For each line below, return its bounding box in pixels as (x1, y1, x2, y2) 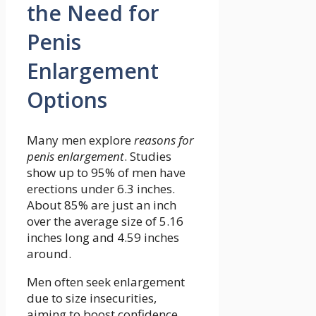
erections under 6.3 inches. (27, 180, 175, 197)
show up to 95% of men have (27, 164, 186, 181)
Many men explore (27, 131, 134, 148)
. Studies (124, 147, 171, 164)
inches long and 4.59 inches (27, 229, 179, 245)
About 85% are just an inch (27, 196, 176, 213)
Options (27, 85, 107, 115)
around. (27, 245, 71, 262)
